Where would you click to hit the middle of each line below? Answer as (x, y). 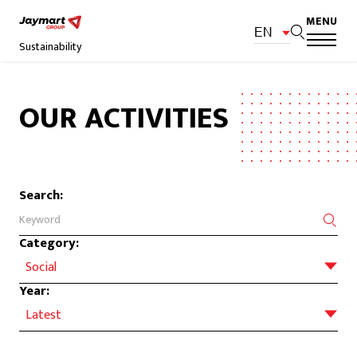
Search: (41, 196)
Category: (49, 243)
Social (41, 267)
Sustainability (50, 47)
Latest (43, 315)
